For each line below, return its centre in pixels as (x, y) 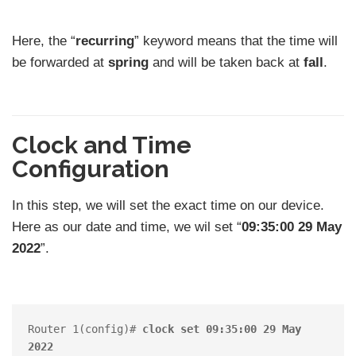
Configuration (91, 168)
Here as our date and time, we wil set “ (127, 226)
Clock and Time (102, 145)
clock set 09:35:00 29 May (222, 329)
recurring (105, 41)
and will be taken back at (226, 63)
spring (128, 63)
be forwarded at (60, 63)
